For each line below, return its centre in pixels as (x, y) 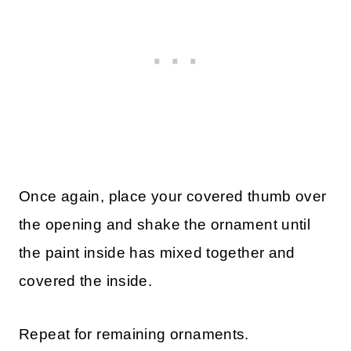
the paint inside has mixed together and (157, 252)
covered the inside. (86, 280)
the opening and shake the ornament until (165, 224)
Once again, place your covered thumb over (173, 196)
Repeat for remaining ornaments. (134, 334)
